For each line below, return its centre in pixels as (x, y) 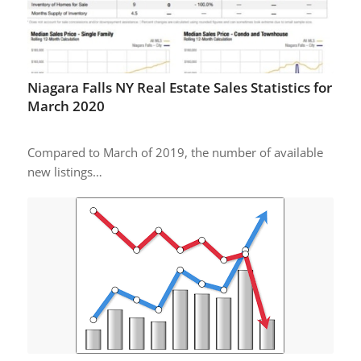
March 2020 (66, 106)
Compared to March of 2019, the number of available (175, 152)
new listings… (64, 171)
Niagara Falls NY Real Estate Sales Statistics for (179, 87)
